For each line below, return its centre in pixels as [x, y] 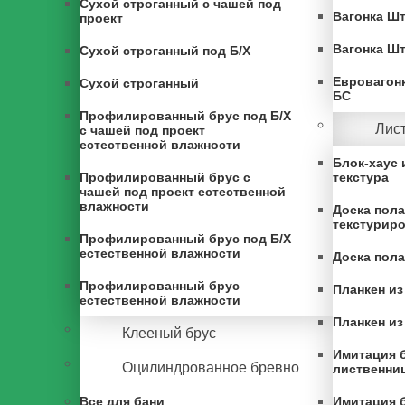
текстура [361, 177]
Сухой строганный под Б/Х [165, 51]
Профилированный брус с [165, 177]
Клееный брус [169, 333]
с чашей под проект [142, 130]
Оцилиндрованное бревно [211, 367]
